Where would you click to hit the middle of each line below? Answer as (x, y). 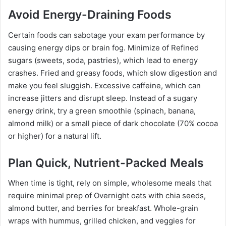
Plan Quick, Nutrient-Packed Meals (106, 163)
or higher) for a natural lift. (55, 136)
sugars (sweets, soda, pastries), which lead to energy (103, 60)
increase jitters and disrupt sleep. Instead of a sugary (103, 98)
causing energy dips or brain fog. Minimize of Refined (103, 47)
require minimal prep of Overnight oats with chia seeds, (107, 196)
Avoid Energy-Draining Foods (90, 15)
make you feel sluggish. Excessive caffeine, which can (104, 85)
